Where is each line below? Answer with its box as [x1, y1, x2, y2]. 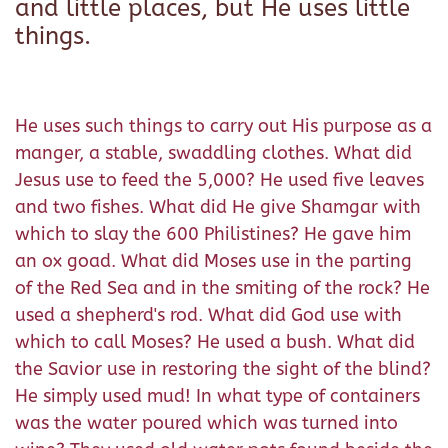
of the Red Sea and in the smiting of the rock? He [15, 276, 430, 299]
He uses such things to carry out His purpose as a [15, 114, 432, 137]
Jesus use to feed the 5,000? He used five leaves [15, 168, 424, 191]
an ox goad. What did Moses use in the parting [15, 249, 412, 272]
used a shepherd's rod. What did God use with [15, 303, 402, 326]
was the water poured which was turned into [15, 411, 398, 434]
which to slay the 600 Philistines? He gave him [15, 222, 411, 245]
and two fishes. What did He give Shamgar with [15, 195, 421, 218]
